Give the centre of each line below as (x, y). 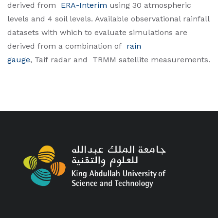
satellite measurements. (163, 60)
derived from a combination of (67, 46)
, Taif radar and (61, 60)
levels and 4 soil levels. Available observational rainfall (108, 19)
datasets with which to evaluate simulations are (97, 33)
